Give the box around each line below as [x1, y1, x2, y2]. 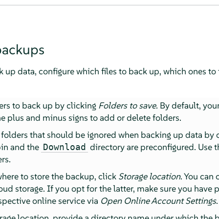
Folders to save [98, 99, 156, 111]
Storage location [118, 170, 181, 182]
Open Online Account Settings [100, 195, 217, 206]
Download [43, 141, 87, 152]
